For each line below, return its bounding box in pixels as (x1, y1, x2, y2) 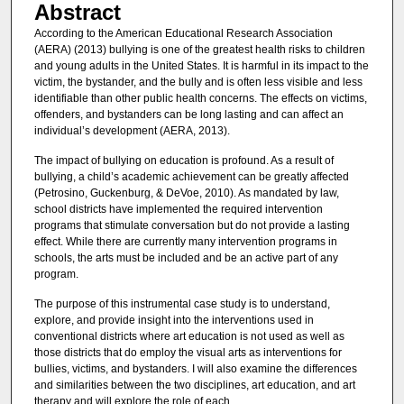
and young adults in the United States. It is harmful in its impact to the (33, 59, 369, 72)
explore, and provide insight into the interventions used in (33, 314, 314, 327)
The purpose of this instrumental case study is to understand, (33, 298, 330, 311)
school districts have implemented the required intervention (33, 202, 323, 216)
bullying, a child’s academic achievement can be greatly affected (33, 170, 349, 183)
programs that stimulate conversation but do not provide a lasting (33, 218, 350, 232)
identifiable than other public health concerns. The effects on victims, (33, 91, 367, 105)
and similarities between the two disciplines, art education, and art (33, 379, 355, 392)
